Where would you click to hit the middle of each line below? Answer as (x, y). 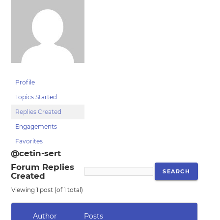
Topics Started (36, 97)
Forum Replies (43, 167)
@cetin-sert (36, 153)
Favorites (29, 141)
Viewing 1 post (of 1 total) (47, 190)
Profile (25, 82)
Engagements (36, 126)
